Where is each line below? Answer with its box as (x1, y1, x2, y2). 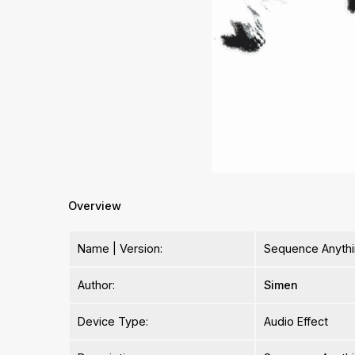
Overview (68, 199, 122, 213)
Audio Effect (264, 315, 329, 329)
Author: (78, 278, 116, 292)
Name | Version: (78, 242, 163, 256)
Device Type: (78, 315, 149, 329)
